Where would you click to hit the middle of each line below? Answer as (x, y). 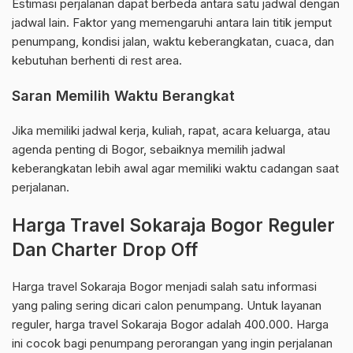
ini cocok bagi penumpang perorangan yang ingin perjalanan (172, 344)
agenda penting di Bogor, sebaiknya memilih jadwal (149, 150)
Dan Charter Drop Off (105, 250)
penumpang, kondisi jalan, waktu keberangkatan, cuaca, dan (173, 42)
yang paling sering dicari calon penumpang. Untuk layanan (167, 306)
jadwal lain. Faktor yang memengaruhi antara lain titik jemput (172, 23)
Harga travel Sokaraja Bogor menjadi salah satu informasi (164, 287)
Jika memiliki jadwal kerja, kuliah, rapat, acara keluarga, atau (171, 131)
